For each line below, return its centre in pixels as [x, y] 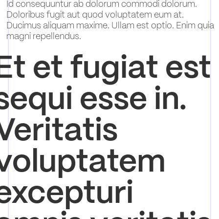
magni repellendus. [44, 36]
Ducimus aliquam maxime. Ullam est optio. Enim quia [110, 25]
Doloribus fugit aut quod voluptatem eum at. [95, 15]
